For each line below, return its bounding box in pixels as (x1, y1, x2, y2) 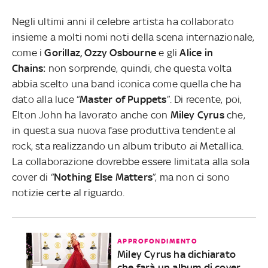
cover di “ (12, 170, 54, 183)
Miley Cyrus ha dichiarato (117, 248, 236, 260)
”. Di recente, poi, (166, 93, 242, 105)
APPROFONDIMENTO (117, 236, 198, 245)
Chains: (12, 62, 46, 74)
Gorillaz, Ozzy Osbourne (44, 46, 159, 59)
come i (12, 46, 45, 59)
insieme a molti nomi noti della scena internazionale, (12, 31, 255, 43)
